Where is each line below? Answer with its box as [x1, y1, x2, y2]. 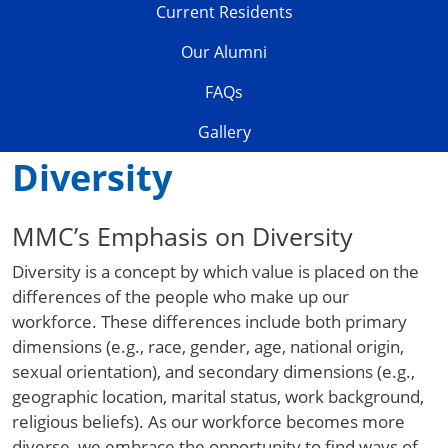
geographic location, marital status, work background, [12, 385, 424, 408]
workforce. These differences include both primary [12, 310, 407, 333]
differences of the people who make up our [12, 285, 349, 308]
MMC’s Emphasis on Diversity [12, 219, 353, 253]
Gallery [197, 121, 251, 143]
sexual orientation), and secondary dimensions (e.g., [12, 360, 415, 383]
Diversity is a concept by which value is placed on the [12, 260, 419, 283]
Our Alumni [181, 41, 267, 63]
